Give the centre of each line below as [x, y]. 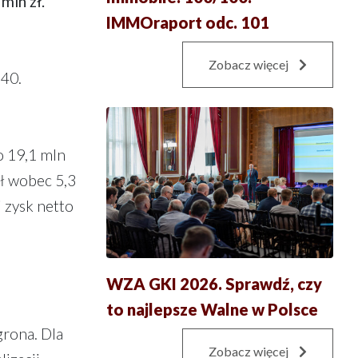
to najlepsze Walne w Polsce [212, 310]
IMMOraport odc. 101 [187, 22]
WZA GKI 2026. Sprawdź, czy [214, 284]
